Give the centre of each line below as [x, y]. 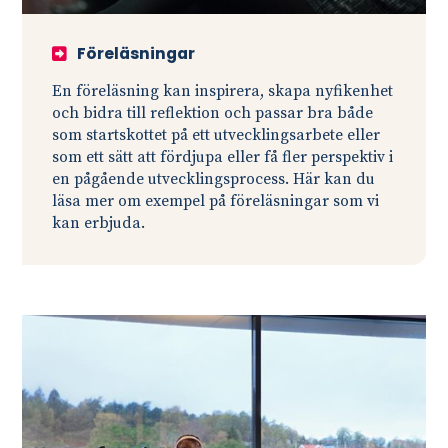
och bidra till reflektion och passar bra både [213, 113]
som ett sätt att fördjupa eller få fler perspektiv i [223, 157]
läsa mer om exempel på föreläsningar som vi [216, 201]
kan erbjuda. [99, 223]
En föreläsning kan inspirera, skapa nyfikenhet [223, 91]
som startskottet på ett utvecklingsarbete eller [216, 135]
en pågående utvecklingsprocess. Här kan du [214, 179]
